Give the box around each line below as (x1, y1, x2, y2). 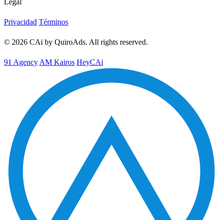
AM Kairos (39, 58, 75, 67)
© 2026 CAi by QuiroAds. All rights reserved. (4, 38, 148, 47)
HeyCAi (77, 58, 103, 67)
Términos (39, 18, 68, 27)
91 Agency (4, 58, 38, 67)
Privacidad (4, 18, 37, 27)
